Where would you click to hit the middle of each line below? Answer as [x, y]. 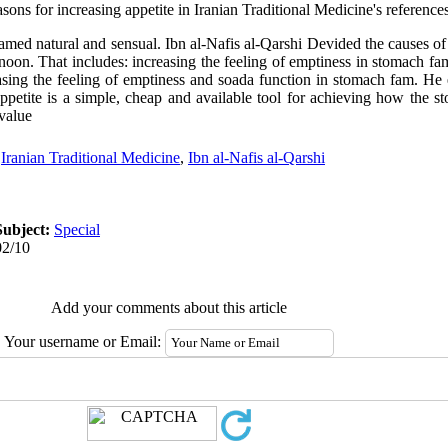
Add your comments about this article [168, 307]
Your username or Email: [84, 341]
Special [77, 229]
